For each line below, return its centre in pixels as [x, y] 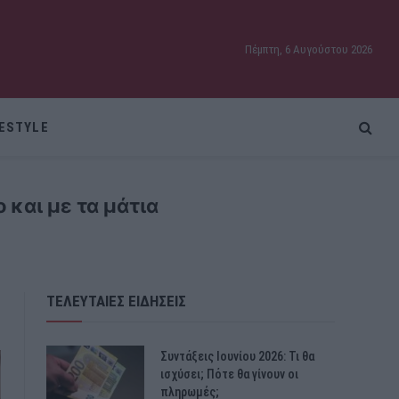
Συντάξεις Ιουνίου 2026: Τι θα [237, 356]
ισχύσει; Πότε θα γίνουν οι [229, 374]
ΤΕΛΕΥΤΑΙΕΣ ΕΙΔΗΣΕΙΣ [116, 301]
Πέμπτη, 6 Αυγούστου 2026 [309, 49]
